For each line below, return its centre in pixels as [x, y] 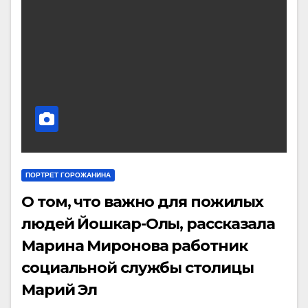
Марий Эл [59, 289]
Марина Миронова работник [134, 245]
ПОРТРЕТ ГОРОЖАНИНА [68, 175]
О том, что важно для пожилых [143, 201]
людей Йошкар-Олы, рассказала [148, 223]
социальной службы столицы [137, 267]
